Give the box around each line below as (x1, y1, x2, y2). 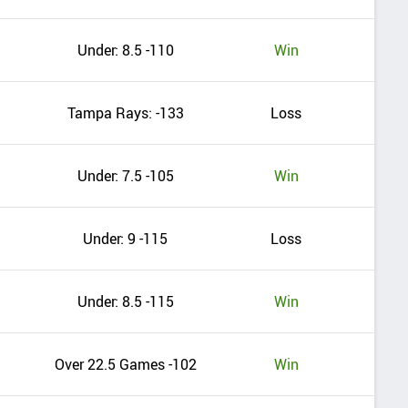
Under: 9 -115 (83, 229, 168, 250)
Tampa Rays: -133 (66, 103, 184, 124)
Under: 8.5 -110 (76, 40, 174, 61)
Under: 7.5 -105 (76, 166, 174, 187)
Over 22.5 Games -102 (54, 354, 197, 375)
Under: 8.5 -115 (76, 291, 174, 312)
